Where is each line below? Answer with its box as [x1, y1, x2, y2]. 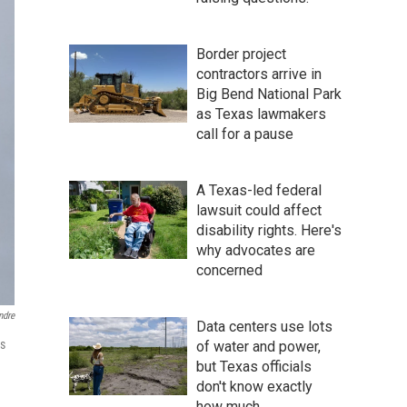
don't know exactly [196, 377, 313, 395]
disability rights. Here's [196, 221, 342, 239]
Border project [196, 45, 286, 63]
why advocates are [196, 241, 315, 259]
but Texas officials [196, 357, 312, 375]
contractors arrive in [196, 65, 322, 83]
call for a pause [196, 124, 293, 143]
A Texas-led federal [196, 181, 322, 199]
